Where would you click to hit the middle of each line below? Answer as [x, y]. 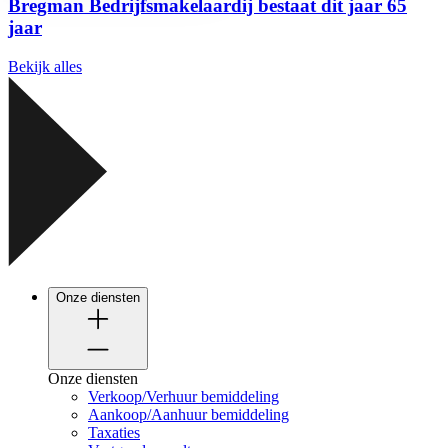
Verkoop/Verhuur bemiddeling [183, 396]
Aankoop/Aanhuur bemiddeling [188, 414]
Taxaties [114, 432]
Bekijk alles [45, 66]
